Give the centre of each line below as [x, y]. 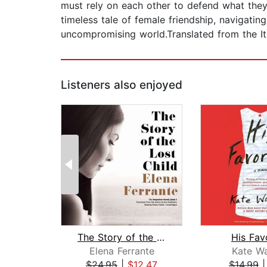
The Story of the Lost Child [160, 237]
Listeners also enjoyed [122, 85]
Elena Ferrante [122, 251]
